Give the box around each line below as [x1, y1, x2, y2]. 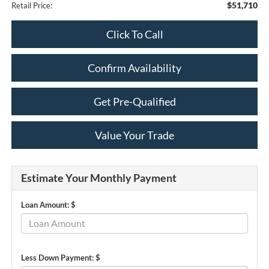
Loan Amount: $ [20, 199, 76, 210]
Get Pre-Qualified [93, 94, 176, 108]
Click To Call [106, 27, 163, 41]
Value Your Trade [95, 128, 174, 142]
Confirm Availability [88, 61, 181, 74]
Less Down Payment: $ [20, 252, 100, 262]
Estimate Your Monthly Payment [20, 171, 177, 184]
